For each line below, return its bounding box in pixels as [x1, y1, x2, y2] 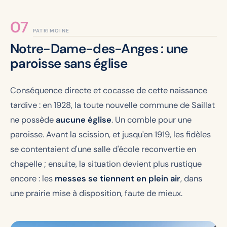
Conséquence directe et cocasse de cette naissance [10, 85, 207, 96]
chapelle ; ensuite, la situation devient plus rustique [10, 158, 202, 169]
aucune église [56, 114, 111, 125]
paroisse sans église [10, 54, 127, 72]
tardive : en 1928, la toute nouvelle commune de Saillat [10, 99, 215, 110]
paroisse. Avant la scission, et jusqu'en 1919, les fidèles [10, 129, 211, 140]
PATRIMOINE [32, 27, 70, 34]
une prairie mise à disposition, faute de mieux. [10, 187, 182, 199]
